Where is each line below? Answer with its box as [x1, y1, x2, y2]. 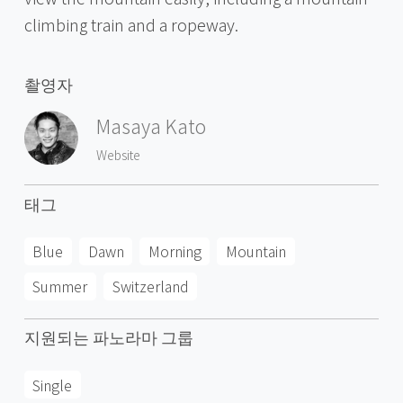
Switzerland [112, 275, 189, 298]
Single [32, 373, 73, 396]
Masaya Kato [95, 112, 206, 140]
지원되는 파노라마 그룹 [23, 325, 193, 349]
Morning [148, 240, 201, 263]
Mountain [226, 240, 287, 263]
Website [95, 145, 140, 164]
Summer [32, 275, 88, 298]
